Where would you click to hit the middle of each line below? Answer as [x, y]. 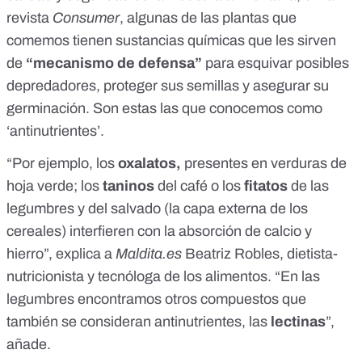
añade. [30, 345]
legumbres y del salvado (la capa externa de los [157, 209]
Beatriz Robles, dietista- [260, 254]
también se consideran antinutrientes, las [139, 322]
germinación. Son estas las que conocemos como [164, 109]
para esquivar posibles [276, 63]
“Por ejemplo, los [62, 164]
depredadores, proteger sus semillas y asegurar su [168, 86]
